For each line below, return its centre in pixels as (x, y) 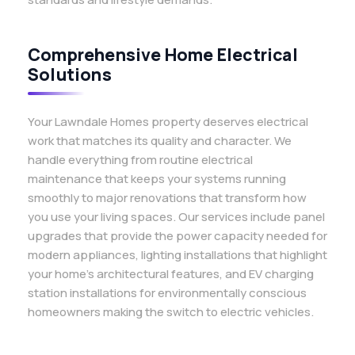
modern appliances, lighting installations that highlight (177, 255)
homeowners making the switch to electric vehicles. (171, 312)
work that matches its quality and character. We (160, 141)
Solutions (70, 74)
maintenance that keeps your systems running (157, 179)
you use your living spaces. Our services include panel (176, 217)
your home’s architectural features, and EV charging (171, 274)
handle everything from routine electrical (140, 160)
